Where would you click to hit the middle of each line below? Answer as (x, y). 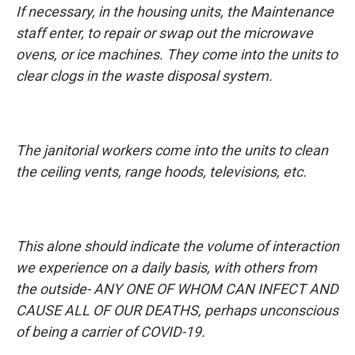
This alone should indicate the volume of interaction (177, 246)
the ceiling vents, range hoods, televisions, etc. (161, 172)
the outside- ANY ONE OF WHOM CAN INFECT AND (177, 289)
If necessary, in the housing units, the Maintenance (175, 11)
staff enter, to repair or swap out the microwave (164, 33)
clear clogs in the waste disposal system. (144, 76)
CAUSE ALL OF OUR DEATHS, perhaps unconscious (177, 310)
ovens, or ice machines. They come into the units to (177, 54)
